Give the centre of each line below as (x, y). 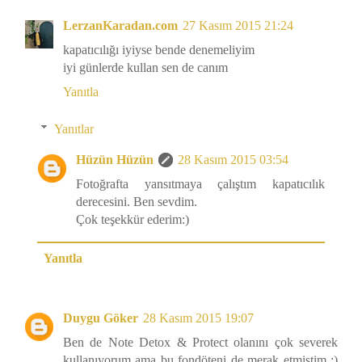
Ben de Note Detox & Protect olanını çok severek (200, 343)
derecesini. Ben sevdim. (137, 202)
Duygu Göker (101, 318)
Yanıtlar (74, 129)
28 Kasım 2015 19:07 (198, 318)
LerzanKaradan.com (120, 26)
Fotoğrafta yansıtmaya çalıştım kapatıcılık (200, 184)
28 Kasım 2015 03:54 (233, 160)
